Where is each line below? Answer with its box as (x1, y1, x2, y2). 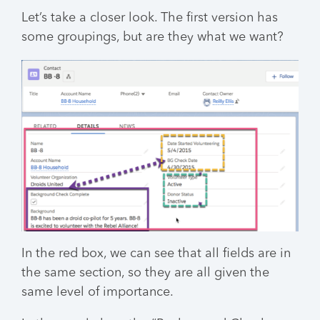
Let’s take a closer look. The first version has (21, 11, 278, 24)
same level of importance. (21, 285, 174, 299)
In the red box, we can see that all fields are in (21, 246, 291, 260)
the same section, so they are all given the (21, 266, 269, 279)
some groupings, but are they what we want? (21, 30, 284, 44)
